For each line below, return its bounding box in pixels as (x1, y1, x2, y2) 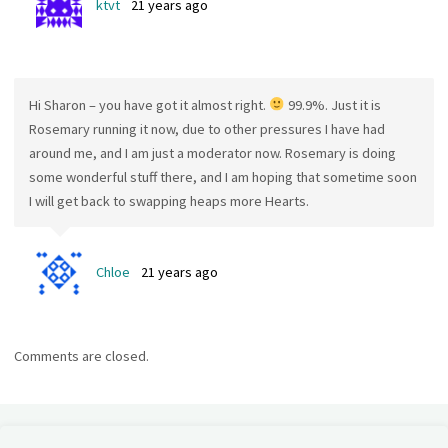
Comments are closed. (14, 347, 150, 366)
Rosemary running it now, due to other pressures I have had (28, 119, 385, 138)
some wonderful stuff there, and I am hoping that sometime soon (28, 167, 417, 186)
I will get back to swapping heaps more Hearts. (28, 191, 309, 210)
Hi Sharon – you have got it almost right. (28, 95, 269, 114)
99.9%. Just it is (285, 95, 382, 114)
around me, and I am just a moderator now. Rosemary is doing (28, 143, 396, 162)
